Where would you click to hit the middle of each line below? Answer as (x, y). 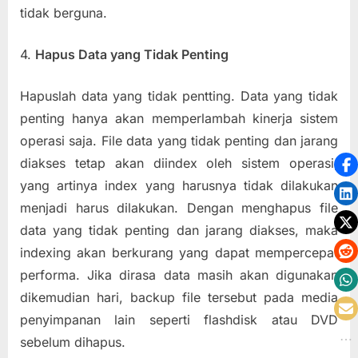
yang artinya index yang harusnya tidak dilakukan (179, 185)
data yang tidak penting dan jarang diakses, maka (179, 230)
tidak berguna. (64, 12)
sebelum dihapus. (73, 342)
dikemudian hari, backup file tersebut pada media (179, 297)
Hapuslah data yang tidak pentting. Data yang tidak (179, 95)
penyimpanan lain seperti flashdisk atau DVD (179, 319)
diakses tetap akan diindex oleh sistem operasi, (179, 163)
